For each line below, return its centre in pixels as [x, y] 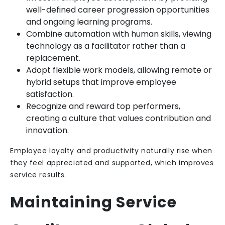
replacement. [53, 58]
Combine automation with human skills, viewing [119, 34]
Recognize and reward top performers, [103, 106]
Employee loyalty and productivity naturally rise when [111, 151]
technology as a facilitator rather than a [106, 46]
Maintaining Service [93, 202]
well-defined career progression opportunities [118, 10]
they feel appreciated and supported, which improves [112, 163]
